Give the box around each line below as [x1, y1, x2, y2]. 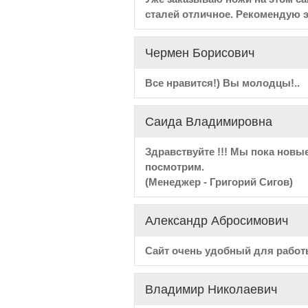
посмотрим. [144, 161, 204, 173]
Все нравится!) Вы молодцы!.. [144, 77, 300, 89]
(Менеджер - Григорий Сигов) [144, 176, 293, 188]
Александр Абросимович [144, 214, 288, 228]
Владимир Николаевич [144, 283, 277, 296]
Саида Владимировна [144, 115, 272, 129]
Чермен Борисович [144, 46, 254, 60]
